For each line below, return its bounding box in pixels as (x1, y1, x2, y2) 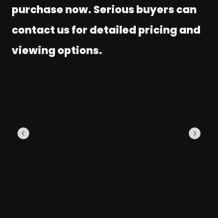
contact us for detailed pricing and (12, 22, 200, 37)
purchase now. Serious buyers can (12, 2, 197, 17)
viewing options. (12, 43, 102, 57)
